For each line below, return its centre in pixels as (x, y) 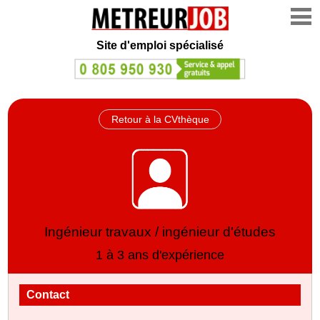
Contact (48, 294)
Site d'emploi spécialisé (160, 45)
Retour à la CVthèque (160, 119)
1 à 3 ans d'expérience (160, 255)
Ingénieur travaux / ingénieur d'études (160, 231)
